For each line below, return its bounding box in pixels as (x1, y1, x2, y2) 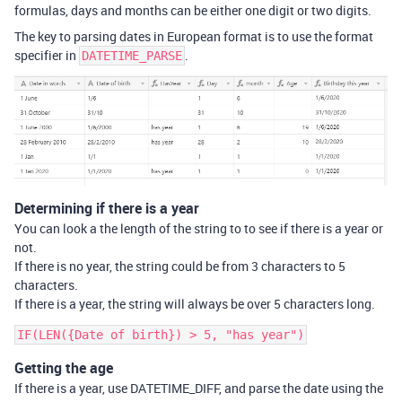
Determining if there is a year (14, 198, 199, 219)
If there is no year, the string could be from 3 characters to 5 (14, 258, 345, 275)
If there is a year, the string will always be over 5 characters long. (14, 295, 375, 313)
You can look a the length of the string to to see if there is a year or (14, 220, 383, 238)
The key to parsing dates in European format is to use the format (14, 27, 373, 45)
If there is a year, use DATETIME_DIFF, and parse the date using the (14, 380, 383, 398)
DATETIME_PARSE (82, 48, 182, 63)
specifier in (14, 46, 79, 64)
